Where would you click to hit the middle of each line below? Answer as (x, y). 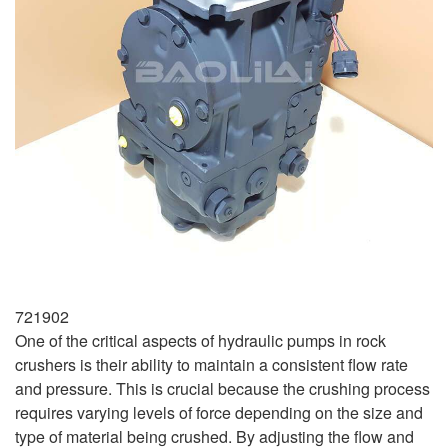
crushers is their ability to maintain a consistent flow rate (211, 364)
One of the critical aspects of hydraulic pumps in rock (200, 340)
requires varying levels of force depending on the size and (219, 412)
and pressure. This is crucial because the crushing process (222, 388)
